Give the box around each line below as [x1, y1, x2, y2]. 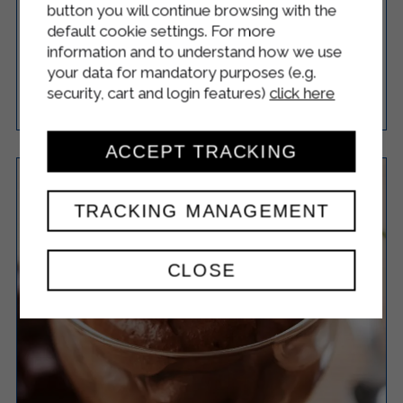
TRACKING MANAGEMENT [73, 201, 330, 221]
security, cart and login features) [47, 84, 270, 103]
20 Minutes [161, 88, 228, 116]
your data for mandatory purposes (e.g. [47, 63, 317, 82]
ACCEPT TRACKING [105, 141, 298, 162]
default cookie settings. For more [47, 22, 276, 40]
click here [269, 84, 336, 103]
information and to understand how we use [47, 42, 343, 61]
